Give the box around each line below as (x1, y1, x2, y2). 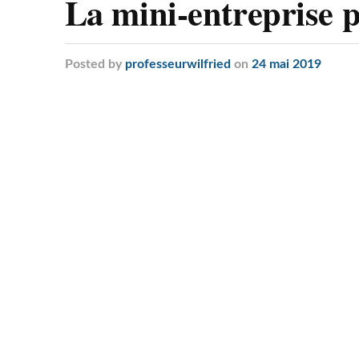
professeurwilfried (124, 58, 231, 71)
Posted (64, 58, 105, 71)
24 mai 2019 (251, 58, 321, 71)
